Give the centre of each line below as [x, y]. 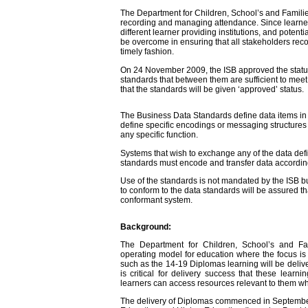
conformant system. [156, 200]
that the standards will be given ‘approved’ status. [212, 89]
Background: [146, 227]
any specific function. [159, 135]
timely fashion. [147, 52]
